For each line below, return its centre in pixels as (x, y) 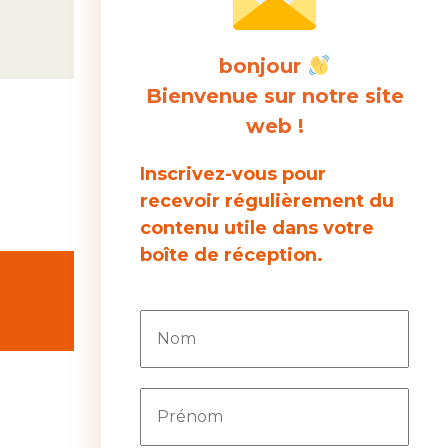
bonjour (263, 66)
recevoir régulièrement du (267, 201)
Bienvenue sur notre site (274, 96)
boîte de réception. (232, 255)
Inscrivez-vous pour (233, 174)
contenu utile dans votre (257, 228)
